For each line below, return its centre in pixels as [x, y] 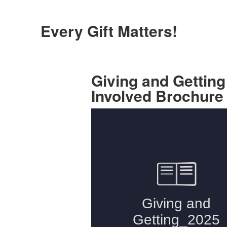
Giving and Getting [158, 80]
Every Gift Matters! [109, 31]
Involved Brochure [157, 96]
